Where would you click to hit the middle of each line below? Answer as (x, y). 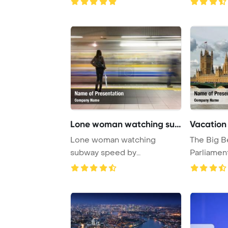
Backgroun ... (94, 178)
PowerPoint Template (111, 165)
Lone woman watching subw (178, 124)
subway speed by (103, 152)
